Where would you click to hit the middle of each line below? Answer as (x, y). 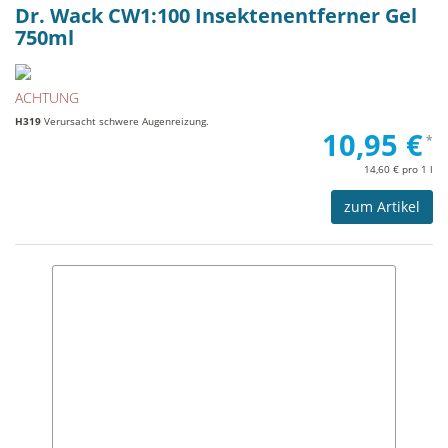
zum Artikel (382, 206)
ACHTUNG (47, 97)
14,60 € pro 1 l (398, 168)
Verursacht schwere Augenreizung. (125, 120)
